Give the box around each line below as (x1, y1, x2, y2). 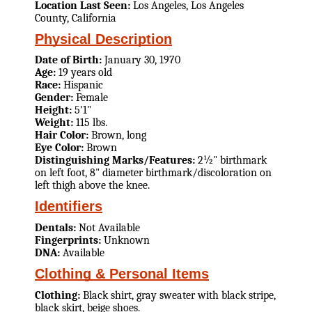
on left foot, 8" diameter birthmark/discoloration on (35, 166, 272, 180)
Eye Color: (35, 141, 86, 155)
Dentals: (35, 221, 79, 235)
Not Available (79, 221, 140, 235)
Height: (35, 104, 75, 117)
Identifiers (35, 198, 102, 214)
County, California (35, 11, 116, 24)
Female (76, 91, 108, 104)
